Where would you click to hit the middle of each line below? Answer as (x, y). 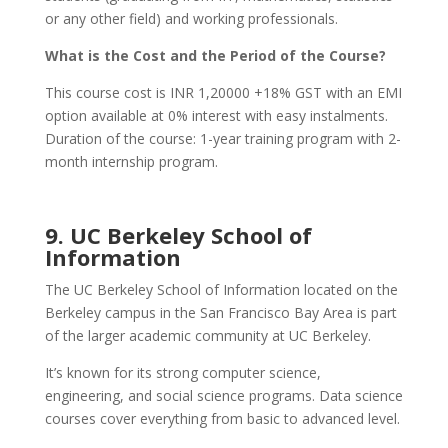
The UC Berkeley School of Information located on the (221, 290)
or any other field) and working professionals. (191, 19)
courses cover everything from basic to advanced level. (222, 419)
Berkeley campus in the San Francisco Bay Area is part (220, 313)
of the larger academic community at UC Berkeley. (207, 336)
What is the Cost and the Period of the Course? (215, 56)
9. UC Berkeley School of (178, 235)
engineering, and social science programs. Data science (223, 396)
